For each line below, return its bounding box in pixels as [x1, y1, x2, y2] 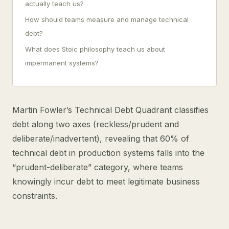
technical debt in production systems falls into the [12, 148, 204, 158]
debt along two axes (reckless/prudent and [12, 119, 179, 129]
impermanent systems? [25, 59, 99, 67]
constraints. [12, 191, 57, 201]
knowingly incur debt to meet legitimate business [12, 176, 200, 187]
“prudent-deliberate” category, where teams [12, 162, 183, 172]
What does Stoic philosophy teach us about [25, 45, 165, 53]
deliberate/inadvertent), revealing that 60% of [12, 133, 189, 144]
